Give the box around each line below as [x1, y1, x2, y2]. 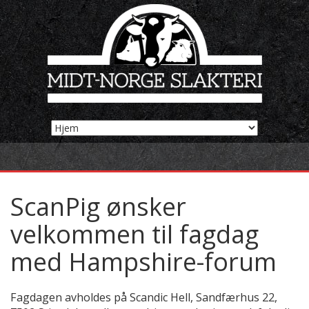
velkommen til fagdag [10, 217, 259, 251]
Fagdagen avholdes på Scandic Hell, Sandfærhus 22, [10, 290, 277, 305]
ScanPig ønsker [10, 190, 186, 223]
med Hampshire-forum [10, 245, 277, 279]
